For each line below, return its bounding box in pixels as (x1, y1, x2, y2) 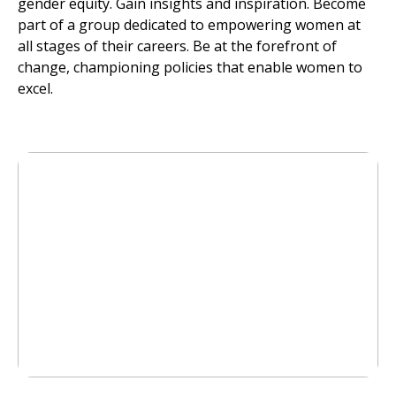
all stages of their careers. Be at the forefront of (18, 35, 337, 56)
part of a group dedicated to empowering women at (18, 14, 361, 34)
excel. (18, 78, 53, 98)
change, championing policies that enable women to (18, 57, 362, 77)
